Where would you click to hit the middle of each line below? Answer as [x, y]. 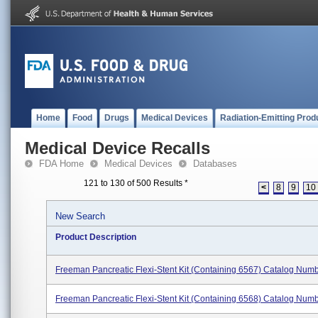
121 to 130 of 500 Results [134, 183]
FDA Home [61, 164]
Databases [215, 164]
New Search [80, 216]
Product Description [96, 237]
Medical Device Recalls [117, 148]
